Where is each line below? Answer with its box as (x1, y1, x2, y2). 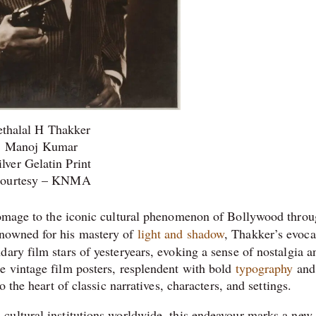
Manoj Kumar (5, 137, 78, 154)
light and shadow (137, 224, 225, 242)
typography (235, 259, 293, 276)
